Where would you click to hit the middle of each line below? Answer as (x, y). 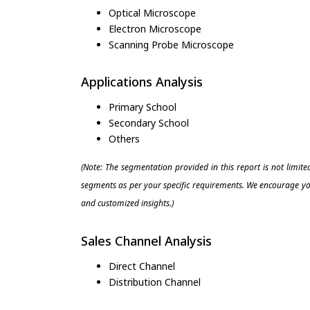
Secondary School (149, 122)
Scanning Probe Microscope (171, 44)
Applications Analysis (142, 81)
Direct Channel (142, 266)
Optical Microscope (152, 12)
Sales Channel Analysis (146, 240)
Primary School (143, 107)
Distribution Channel (155, 282)
